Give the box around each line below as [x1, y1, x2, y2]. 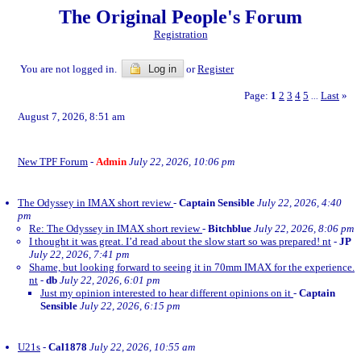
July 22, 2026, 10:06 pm [129, 156, 234, 168]
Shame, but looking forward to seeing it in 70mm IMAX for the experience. [29, 261, 355, 273]
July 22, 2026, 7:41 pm [29, 248, 129, 260]
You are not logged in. [20, 63, 122, 75]
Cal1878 [48, 341, 87, 353]
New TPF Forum [18, 156, 88, 168]
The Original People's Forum [59, 6, 302, 27]
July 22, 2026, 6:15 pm [80, 300, 180, 312]
